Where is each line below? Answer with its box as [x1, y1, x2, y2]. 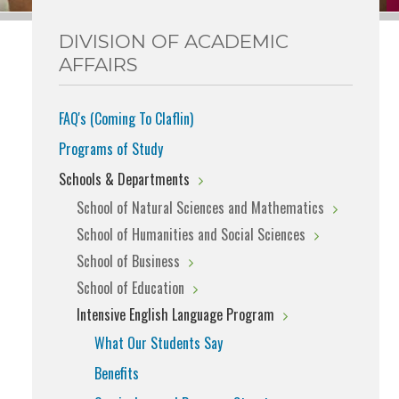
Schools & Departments [59, 168, 190, 191]
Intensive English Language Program [77, 304, 274, 326]
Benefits [94, 362, 139, 385]
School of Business [77, 250, 180, 273]
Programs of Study [59, 138, 163, 160]
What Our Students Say [94, 332, 223, 354]
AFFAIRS [59, 53, 138, 77]
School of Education [77, 277, 184, 299]
